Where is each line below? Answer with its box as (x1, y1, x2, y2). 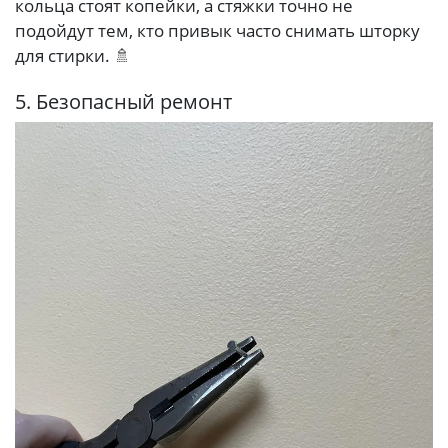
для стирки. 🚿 (15, 43, 131, 67)
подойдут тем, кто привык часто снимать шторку (15, 18, 420, 42)
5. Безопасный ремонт (15, 87, 232, 115)
